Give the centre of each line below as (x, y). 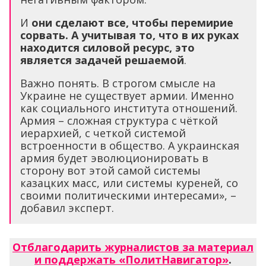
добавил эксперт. (67, 208)
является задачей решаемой (102, 60)
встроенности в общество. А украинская (130, 146)
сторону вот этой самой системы (110, 171)
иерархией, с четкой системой (103, 133)
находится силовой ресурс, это (107, 48)
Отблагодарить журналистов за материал (133, 247)
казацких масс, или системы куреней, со (129, 183)
